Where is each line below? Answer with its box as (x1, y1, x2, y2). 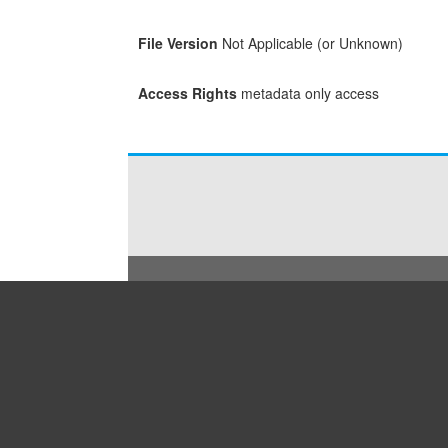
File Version (137, 33, 218, 54)
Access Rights (137, 83, 237, 104)
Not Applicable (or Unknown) (221, 33, 403, 54)
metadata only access (240, 83, 379, 104)
